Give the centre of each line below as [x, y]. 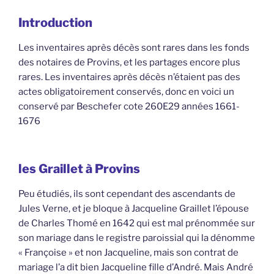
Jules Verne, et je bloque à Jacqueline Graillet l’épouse [134, 209]
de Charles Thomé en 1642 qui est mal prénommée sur [137, 224]
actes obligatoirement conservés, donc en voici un [126, 91]
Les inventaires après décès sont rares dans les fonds [134, 47]
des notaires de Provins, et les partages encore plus [129, 62]
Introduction [55, 22]
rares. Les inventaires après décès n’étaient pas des [129, 77]
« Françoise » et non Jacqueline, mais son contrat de [128, 253]
